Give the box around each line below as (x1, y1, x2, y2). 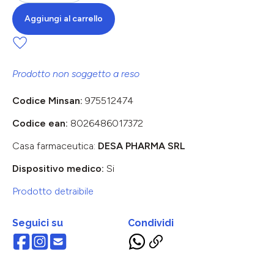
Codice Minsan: (12, 94, 85, 106)
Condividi (128, 217, 174, 229)
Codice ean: (12, 117, 70, 129)
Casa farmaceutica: (12, 139, 98, 152)
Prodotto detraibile (12, 185, 94, 197)
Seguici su (12, 217, 63, 229)
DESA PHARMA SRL (98, 139, 185, 152)
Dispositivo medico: (12, 162, 106, 174)
